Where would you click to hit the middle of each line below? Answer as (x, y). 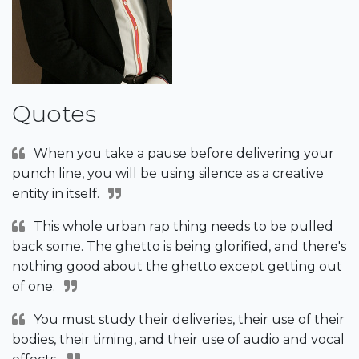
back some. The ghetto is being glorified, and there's (179, 247)
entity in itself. (56, 194)
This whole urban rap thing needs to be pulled (184, 227)
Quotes (54, 114)
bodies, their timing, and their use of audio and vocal (178, 340)
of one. (34, 287)
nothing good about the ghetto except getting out (177, 267)
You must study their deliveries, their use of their (190, 320)
